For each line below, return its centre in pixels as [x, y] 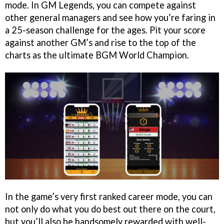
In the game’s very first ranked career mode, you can [109, 196]
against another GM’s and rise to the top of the [100, 42]
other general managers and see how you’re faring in [110, 17]
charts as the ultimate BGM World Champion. [97, 55]
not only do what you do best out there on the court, [110, 209]
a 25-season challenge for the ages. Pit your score [105, 30]
